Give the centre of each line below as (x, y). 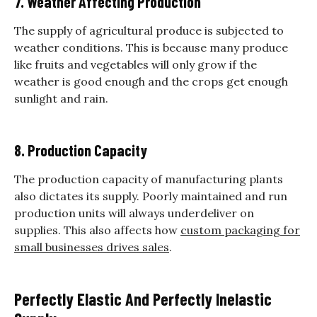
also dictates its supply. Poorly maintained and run (151, 196)
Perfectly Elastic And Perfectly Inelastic (143, 299)
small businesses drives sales (92, 247)
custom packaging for (240, 230)
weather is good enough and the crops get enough (151, 81)
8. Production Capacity (81, 150)
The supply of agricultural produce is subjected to (149, 30)
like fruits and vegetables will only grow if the (136, 64)
